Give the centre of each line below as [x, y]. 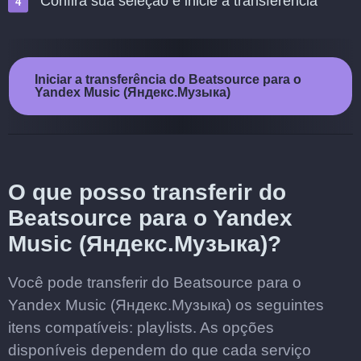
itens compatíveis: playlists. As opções [141, 328]
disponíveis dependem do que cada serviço [160, 350]
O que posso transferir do [147, 192]
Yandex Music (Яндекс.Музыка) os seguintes [166, 305]
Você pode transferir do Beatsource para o [155, 282]
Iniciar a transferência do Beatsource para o [168, 79]
